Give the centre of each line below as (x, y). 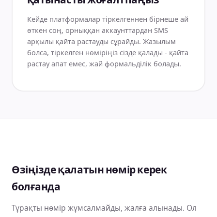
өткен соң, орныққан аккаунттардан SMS (97, 30)
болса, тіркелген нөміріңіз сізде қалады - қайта (108, 52)
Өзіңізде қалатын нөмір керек (89, 170)
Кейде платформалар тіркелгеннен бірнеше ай (108, 19)
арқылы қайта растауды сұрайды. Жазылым (101, 41)
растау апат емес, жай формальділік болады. (104, 63)
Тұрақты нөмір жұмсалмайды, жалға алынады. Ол (104, 208)
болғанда (36, 187)
